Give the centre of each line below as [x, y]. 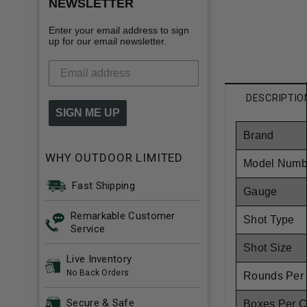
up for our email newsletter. [108, 41]
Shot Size [268, 248]
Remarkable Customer [123, 216]
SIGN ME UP [88, 112]
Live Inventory [99, 259]
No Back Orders [98, 272]
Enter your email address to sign [119, 30]
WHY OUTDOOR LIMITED [114, 157]
